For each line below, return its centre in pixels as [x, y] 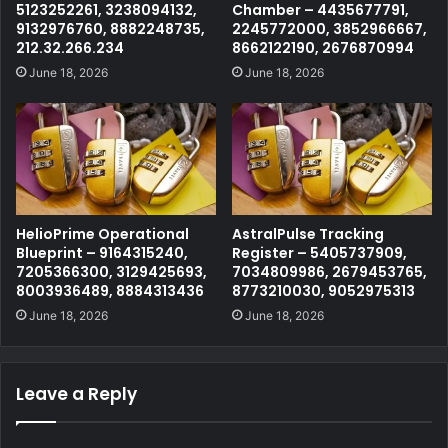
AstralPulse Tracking [308, 234]
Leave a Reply [76, 394]
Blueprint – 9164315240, [102, 253]
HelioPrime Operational [102, 234]
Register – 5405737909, [319, 253]
